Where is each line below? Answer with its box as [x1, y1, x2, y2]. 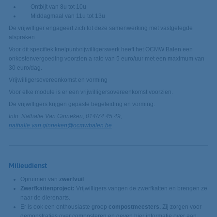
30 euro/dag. [8, 64, 42, 72]
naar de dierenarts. [20, 194, 70, 201]
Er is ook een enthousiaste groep [20, 203, 108, 211]
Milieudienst [8, 160, 47, 171]
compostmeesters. [108, 203, 161, 211]
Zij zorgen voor [160, 203, 201, 211]
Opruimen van [20, 176, 59, 183]
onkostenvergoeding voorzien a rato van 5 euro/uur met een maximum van [8, 55, 204, 62]
